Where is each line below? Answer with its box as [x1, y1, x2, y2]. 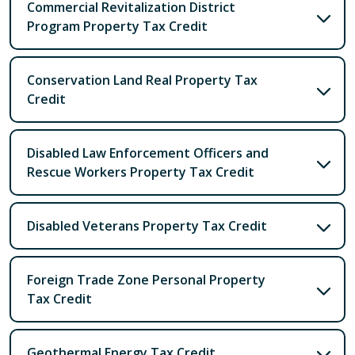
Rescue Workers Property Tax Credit [27, 162, 254, 181]
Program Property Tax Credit [27, 17, 208, 35]
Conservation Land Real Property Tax [27, 71, 258, 89]
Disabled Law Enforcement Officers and [27, 143, 269, 162]
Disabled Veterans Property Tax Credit [27, 216, 267, 235]
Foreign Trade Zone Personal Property [27, 270, 265, 288]
